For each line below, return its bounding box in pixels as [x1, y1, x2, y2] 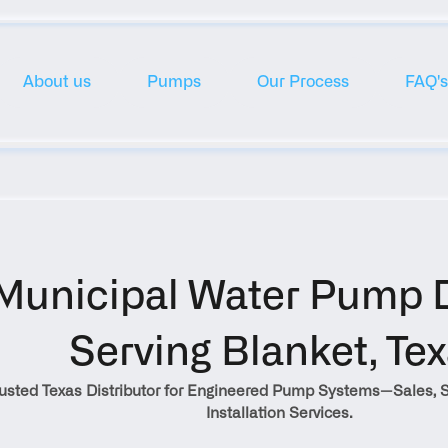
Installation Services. [205, 406, 353, 421]
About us [22, 74, 91, 90]
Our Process [256, 74, 349, 90]
